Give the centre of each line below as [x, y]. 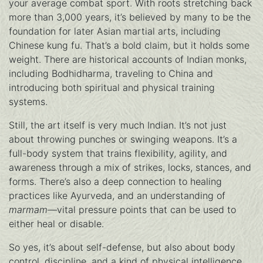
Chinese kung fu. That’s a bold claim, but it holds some [129, 45]
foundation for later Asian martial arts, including [115, 31]
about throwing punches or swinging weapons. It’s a [123, 139]
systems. [28, 102]
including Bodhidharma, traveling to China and [111, 74]
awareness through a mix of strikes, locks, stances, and [130, 168]
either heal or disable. [56, 224]
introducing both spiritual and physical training [112, 88]
